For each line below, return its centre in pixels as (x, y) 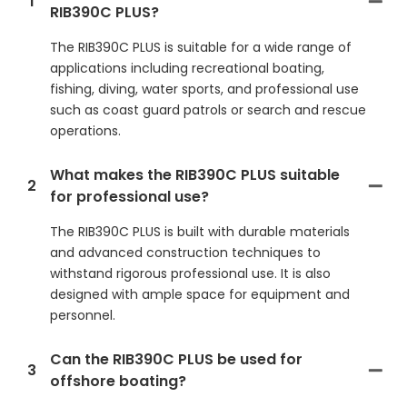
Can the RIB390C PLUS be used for (176, 360)
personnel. (83, 316)
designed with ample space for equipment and (200, 295)
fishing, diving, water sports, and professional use (204, 89)
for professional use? (129, 197)
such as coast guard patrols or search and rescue (208, 110)
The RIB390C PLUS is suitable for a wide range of (201, 48)
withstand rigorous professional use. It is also (190, 274)
